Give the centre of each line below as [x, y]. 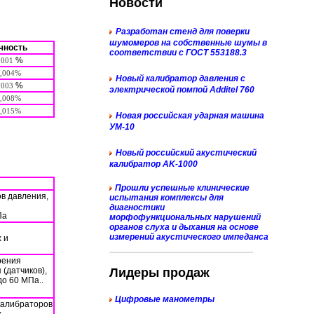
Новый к [133, 78]
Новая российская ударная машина [190, 116]
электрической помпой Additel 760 [182, 90]
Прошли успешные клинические [182, 188]
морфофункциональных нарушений [185, 217]
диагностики [137, 207]
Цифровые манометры [165, 299]
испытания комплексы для [166, 198]
